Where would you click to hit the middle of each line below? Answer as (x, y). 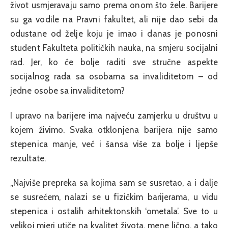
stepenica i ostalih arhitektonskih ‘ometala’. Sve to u (114, 211)
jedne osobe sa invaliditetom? (68, 91)
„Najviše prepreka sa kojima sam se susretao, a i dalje (114, 183)
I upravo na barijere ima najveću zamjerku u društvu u (114, 115)
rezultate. (28, 158)
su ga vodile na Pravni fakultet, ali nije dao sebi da (114, 20)
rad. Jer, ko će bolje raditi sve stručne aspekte (114, 62)
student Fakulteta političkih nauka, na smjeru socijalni (114, 48)
